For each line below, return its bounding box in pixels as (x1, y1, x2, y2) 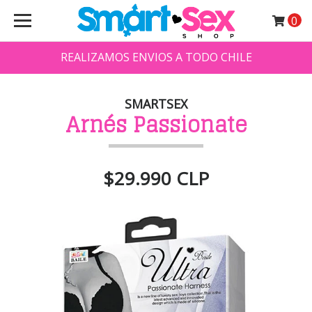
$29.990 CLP (103, 165, 209, 191)
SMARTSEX (125, 95, 187, 112)
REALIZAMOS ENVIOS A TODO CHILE (60, 49, 252, 65)
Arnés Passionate (65, 105, 247, 143)
